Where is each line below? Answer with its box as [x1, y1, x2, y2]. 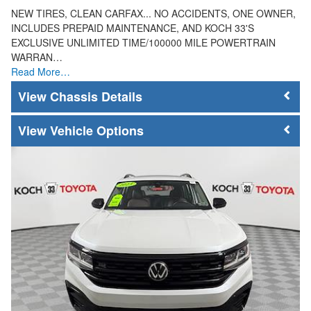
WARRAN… [11, 50, 62, 65]
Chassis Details [50, 87, 142, 106]
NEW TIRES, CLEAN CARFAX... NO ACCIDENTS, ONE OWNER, [11, 6, 296, 21]
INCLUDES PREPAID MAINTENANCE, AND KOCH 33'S [11, 21, 254, 35]
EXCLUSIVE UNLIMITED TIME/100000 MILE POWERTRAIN [11, 35, 276, 50]
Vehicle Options [50, 121, 144, 140]
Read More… [11, 65, 70, 79]
